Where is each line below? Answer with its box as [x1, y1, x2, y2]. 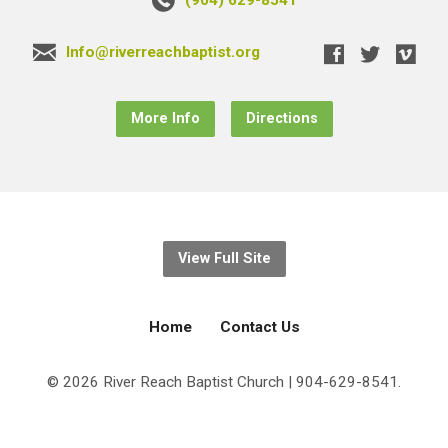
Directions [245, 109, 318, 127]
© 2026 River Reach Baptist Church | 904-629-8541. [47, 372, 401, 391]
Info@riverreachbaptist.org [65, 42, 260, 61]
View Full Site [177, 249, 271, 267]
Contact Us [219, 317, 300, 336]
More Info [130, 109, 200, 127]
